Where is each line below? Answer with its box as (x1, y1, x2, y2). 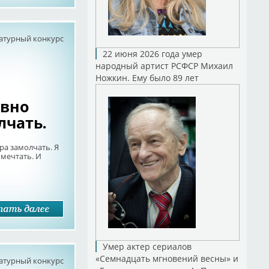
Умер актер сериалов (102, 241, 192, 252)
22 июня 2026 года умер (102, 48, 202, 59)
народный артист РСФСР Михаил (95, 60, 233, 71)
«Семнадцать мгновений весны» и (95, 253, 238, 264)
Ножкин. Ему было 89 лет (95, 72, 199, 83)
